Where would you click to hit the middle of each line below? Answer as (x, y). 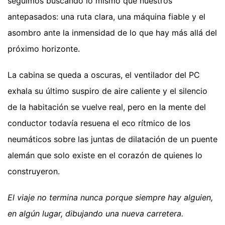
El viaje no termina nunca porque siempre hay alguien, (110, 197)
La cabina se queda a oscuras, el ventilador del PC (104, 75)
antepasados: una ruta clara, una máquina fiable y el (106, 16)
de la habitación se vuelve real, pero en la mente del (107, 107)
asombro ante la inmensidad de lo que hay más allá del (112, 32)
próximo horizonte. (44, 48)
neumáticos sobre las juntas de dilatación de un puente (113, 139)
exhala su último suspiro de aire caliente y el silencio (107, 91)
